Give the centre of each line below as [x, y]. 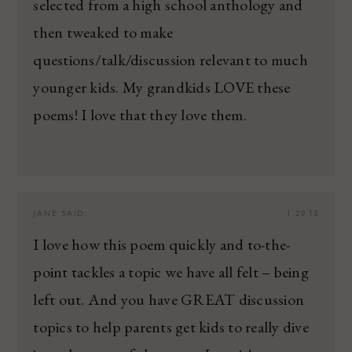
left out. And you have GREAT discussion [169, 299]
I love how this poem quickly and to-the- [162, 244]
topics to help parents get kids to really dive [171, 326]
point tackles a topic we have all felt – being [171, 271]
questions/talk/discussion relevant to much [170, 59]
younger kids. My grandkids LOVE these [162, 87]
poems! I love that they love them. [140, 114]
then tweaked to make [103, 32]
